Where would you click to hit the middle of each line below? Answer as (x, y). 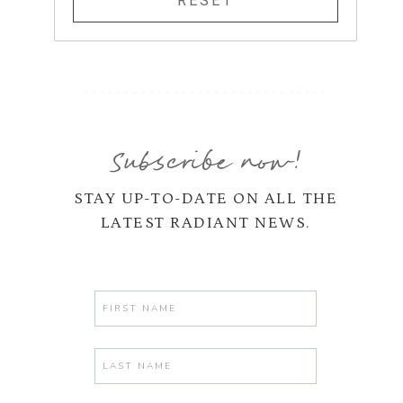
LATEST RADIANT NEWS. (206, 223)
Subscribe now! (206, 165)
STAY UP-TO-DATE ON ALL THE (206, 199)
